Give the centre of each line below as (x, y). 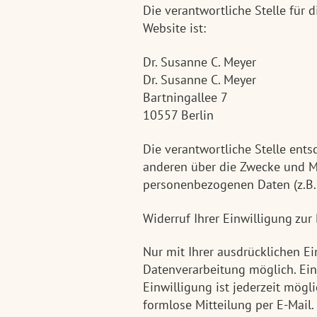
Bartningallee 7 (185, 97)
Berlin (197, 115)
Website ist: (174, 28)
